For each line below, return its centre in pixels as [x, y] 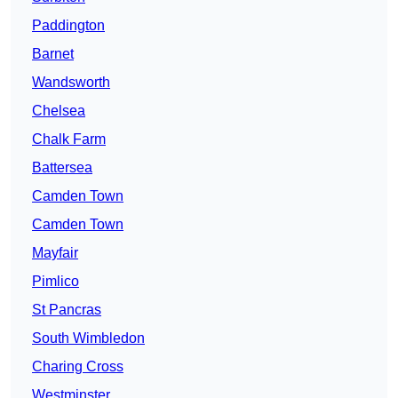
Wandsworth [71, 83]
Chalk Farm [69, 139]
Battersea [62, 168]
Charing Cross [78, 367]
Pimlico [56, 282]
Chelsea [59, 111]
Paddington [68, 26]
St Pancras [67, 310]
